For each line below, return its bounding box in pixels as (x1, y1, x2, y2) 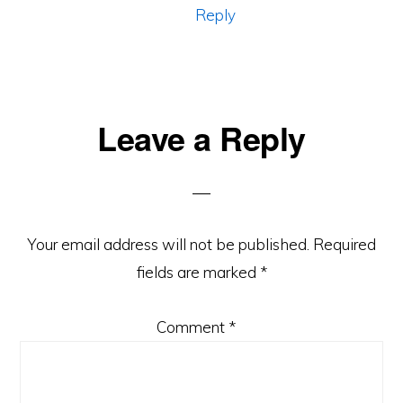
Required (313, 235, 376, 254)
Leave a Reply (97, 114, 306, 161)
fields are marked (136, 263, 260, 282)
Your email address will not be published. (27, 235, 309, 254)
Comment (157, 318, 228, 336)
